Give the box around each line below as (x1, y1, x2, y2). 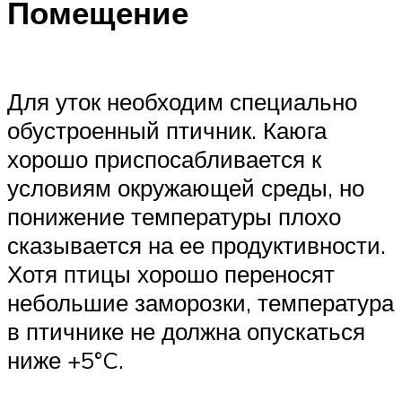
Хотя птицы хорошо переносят (7, 258, 335, 288)
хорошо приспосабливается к (7, 144, 321, 173)
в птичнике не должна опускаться (7, 316, 365, 345)
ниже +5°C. (7, 345, 124, 374)
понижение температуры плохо (7, 201, 341, 231)
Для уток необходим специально (7, 86, 357, 116)
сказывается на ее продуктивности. (7, 230, 386, 259)
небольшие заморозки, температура (7, 287, 394, 317)
